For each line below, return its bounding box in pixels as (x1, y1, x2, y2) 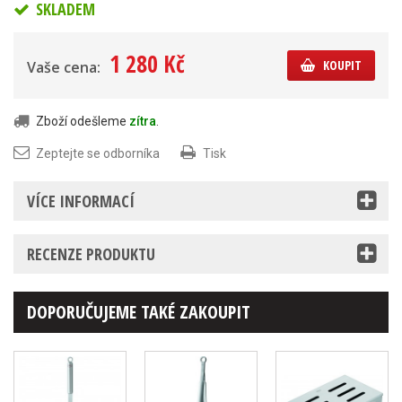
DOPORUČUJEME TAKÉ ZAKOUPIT (27, 300, 250, 325)
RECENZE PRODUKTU (27, 243, 155, 266)
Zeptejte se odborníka (36, 146, 160, 162)
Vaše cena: (27, 57, 100, 78)
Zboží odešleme (36, 114, 129, 129)
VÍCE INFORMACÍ (27, 190, 135, 213)
